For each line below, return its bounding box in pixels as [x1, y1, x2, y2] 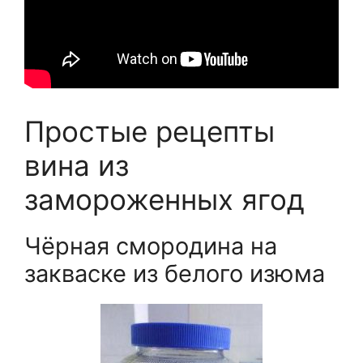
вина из [24, 148, 129, 183]
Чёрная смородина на [24, 232, 277, 261]
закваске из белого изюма [24, 259, 325, 288]
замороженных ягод [24, 182, 305, 217]
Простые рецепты [24, 114, 275, 149]
